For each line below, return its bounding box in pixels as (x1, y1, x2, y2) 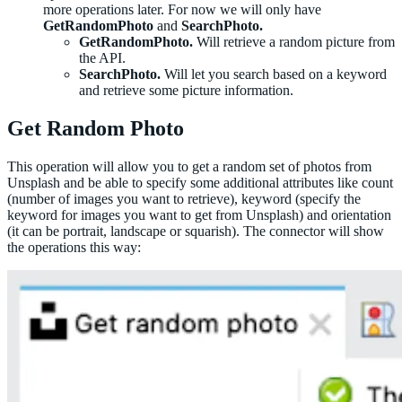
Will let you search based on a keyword (161, 66, 387, 83)
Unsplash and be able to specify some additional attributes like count (7, 175, 393, 190)
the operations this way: (7, 240, 141, 255)
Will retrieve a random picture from (193, 34, 395, 50)
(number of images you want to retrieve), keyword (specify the (7, 191, 361, 206)
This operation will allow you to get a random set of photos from (7, 159, 371, 174)
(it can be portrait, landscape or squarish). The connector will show (7, 223, 384, 239)
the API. (79, 50, 126, 66)
